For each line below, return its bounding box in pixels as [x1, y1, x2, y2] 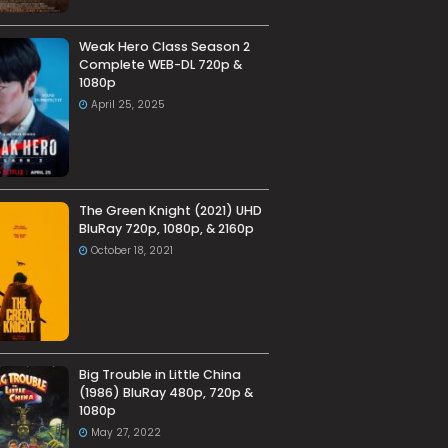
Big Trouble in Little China [78, 366, 241, 384]
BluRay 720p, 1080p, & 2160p [78, 220, 254, 238]
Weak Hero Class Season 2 [78, 38, 250, 56]
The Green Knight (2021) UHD [78, 202, 262, 220]
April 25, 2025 [90, 97, 165, 113]
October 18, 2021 [90, 243, 173, 259]
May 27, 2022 [90, 425, 161, 441]
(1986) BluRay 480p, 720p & [78, 384, 253, 402]
